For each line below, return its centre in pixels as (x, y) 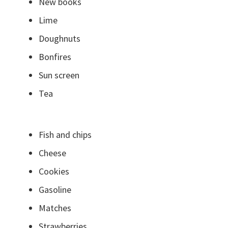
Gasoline (55, 190)
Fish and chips (65, 135)
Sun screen (59, 75)
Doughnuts (60, 39)
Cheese (53, 153)
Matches (55, 208)
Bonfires (55, 57)
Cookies (54, 172)
